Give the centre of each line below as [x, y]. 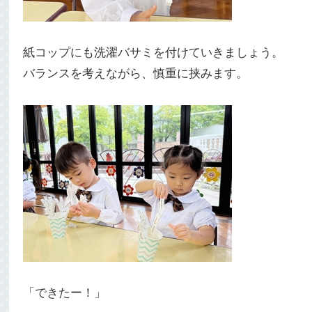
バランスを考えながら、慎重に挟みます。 [135, 73]
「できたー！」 [64, 293]
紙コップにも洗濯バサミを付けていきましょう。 [153, 53]
